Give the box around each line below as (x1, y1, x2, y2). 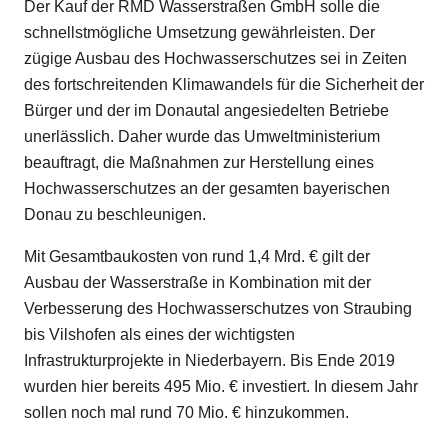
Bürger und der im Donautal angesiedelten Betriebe (24, 102, 389, 119)
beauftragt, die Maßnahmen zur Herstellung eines (24, 154, 374, 171)
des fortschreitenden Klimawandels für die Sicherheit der (24, 76, 424, 93)
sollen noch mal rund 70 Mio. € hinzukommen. (24, 404, 349, 421)
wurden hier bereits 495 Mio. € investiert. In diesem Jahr (24, 378, 418, 395)
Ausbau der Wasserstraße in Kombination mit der (24, 274, 371, 291)
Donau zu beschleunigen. (24, 206, 206, 223)
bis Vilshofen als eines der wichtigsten (24, 326, 295, 343)
